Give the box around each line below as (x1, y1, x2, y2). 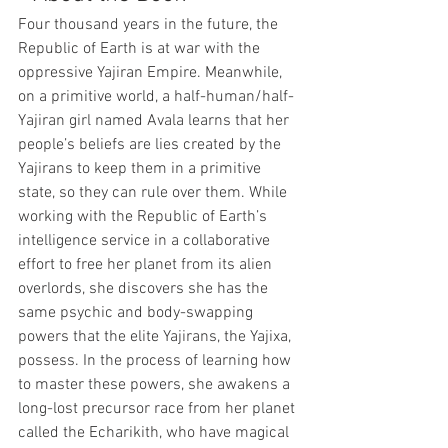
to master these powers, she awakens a (18, 375, 294, 395)
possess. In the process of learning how (18, 351, 295, 371)
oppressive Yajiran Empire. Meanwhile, (18, 63, 286, 83)
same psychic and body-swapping (18, 303, 257, 323)
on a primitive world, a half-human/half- (18, 87, 294, 107)
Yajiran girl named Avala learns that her (18, 111, 293, 131)
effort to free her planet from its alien (18, 255, 276, 275)
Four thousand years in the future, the (18, 15, 282, 35)
